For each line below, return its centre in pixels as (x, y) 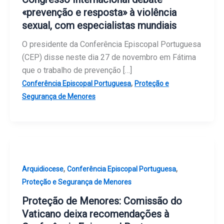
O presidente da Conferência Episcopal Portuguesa (111, 44)
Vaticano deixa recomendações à (95, 214)
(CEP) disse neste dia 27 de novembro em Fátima (109, 57)
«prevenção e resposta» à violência (99, 12)
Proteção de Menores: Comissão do (102, 201)
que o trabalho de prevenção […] (77, 70)
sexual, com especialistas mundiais (99, 25)
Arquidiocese (43, 169)
